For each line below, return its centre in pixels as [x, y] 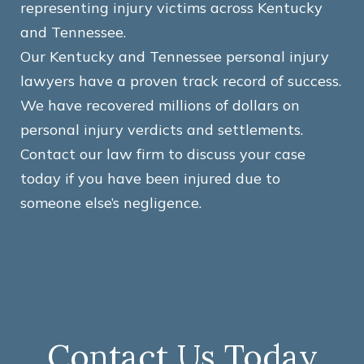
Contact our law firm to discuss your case [163, 154]
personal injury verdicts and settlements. [162, 130]
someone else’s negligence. [111, 203]
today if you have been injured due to [150, 178]
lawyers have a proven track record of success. [181, 81]
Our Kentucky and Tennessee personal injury [175, 56]
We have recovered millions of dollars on [160, 105]
